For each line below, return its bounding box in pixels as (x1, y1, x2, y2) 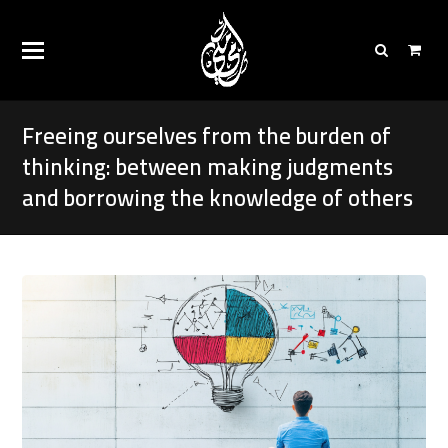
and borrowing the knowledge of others (22, 177, 414, 219)
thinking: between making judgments (22, 146, 394, 188)
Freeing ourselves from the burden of (22, 115, 392, 157)
